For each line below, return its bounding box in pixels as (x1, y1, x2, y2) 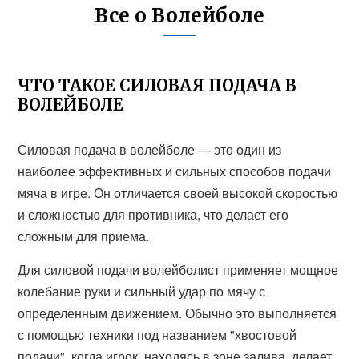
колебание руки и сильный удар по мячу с (18, 282, 266, 301)
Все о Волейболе (95, 3, 264, 28)
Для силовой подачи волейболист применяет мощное (18, 260, 339, 279)
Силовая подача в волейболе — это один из (18, 140, 282, 159)
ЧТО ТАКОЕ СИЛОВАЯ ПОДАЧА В (18, 75, 297, 95)
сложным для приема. (18, 227, 150, 245)
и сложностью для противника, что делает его (18, 205, 289, 224)
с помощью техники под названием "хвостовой (18, 325, 297, 344)
